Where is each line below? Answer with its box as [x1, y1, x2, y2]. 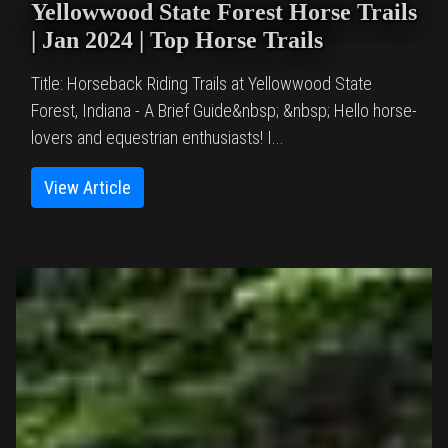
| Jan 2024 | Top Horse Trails [31, 27, 323, 54]
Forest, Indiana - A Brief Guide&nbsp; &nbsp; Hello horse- [31, 100, 417, 122]
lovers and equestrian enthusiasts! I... [31, 127, 284, 149]
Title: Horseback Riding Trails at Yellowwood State [31, 73, 372, 95]
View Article [44, 177, 131, 199]
